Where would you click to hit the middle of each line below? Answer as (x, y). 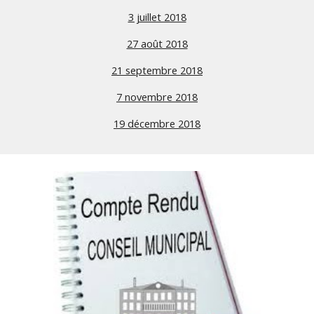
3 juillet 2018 (157, 17)
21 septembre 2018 (157, 70)
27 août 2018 (157, 43)
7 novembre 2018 (157, 97)
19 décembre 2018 (157, 123)
